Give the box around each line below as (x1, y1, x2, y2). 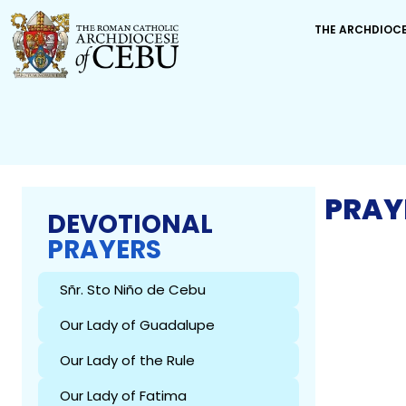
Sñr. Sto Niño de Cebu (60, 279, 206, 299)
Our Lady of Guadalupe (60, 314, 215, 334)
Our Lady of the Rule (60, 350, 195, 370)
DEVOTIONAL (47, 206, 213, 242)
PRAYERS (47, 231, 161, 267)
